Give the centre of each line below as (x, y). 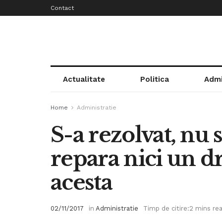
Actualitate (84, 79)
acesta (81, 182)
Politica (154, 79)
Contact (62, 8)
